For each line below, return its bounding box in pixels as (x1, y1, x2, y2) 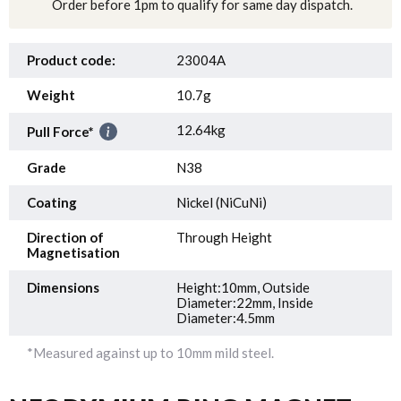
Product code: (27, 52, 115, 69)
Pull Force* (27, 124, 94, 141)
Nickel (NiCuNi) (176, 194, 268, 211)
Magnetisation (27, 244, 120, 261)
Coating (27, 194, 77, 211)
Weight (27, 87, 75, 104)
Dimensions (27, 279, 99, 296)
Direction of (27, 229, 104, 246)
